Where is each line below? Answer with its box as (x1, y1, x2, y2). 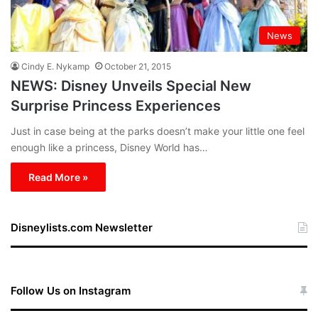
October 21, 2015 (104, 61, 171, 72)
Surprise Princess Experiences (11, 97, 221, 115)
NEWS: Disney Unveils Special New (11, 77, 251, 95)
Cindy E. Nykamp (21, 61, 89, 72)
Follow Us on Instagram (11, 284, 131, 298)
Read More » (28, 171, 88, 184)
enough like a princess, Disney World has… (11, 141, 208, 154)
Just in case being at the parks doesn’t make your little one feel (11, 125, 305, 138)
